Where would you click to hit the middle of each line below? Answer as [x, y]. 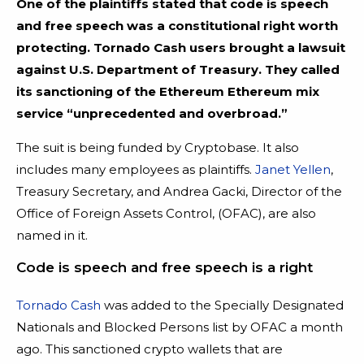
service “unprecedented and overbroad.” [152, 113]
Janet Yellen [293, 169]
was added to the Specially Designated [222, 305]
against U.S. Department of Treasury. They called [178, 69]
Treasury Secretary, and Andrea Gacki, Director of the [179, 191]
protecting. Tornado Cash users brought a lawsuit [181, 47]
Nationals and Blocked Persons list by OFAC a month [180, 327]
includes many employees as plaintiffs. [136, 169]
